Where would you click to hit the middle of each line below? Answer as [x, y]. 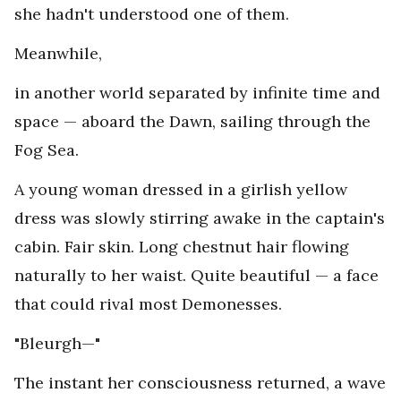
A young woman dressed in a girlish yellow [181, 190]
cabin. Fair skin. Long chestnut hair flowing [182, 247]
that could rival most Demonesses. [148, 304]
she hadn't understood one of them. [152, 14]
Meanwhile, [58, 54]
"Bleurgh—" [57, 344]
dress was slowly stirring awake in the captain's [200, 218]
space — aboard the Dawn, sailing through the [192, 122]
